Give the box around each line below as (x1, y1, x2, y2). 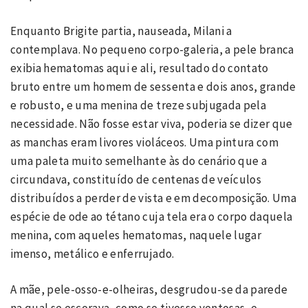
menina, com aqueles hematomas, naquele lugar (10, 227, 261, 243)
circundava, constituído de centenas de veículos (10, 171, 261, 187)
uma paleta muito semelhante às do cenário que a (10, 153, 267, 168)
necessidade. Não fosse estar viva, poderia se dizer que (10, 115, 293, 131)
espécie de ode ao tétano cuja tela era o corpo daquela (10, 208, 293, 224)
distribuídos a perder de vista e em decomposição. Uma (10, 190, 297, 206)
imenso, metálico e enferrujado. (10, 245, 177, 261)
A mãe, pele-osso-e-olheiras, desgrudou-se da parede (10, 282, 288, 297)
